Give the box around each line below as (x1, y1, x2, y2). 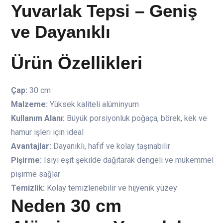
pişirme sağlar (11, 169, 60, 179)
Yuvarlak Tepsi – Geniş (11, 1, 197, 21)
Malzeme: (11, 100, 48, 110)
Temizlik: (11, 183, 45, 193)
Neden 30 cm (11, 196, 121, 217)
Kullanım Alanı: (11, 113, 65, 123)
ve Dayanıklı (11, 22, 111, 42)
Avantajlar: (11, 141, 51, 151)
